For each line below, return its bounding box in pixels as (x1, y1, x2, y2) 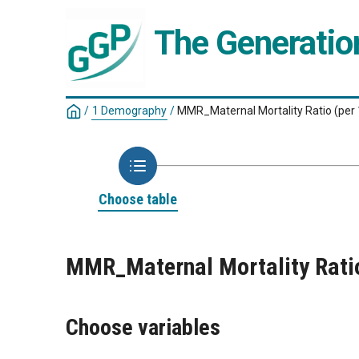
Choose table (99, 191, 177, 208)
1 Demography (92, 104, 167, 117)
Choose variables (66, 314, 220, 341)
